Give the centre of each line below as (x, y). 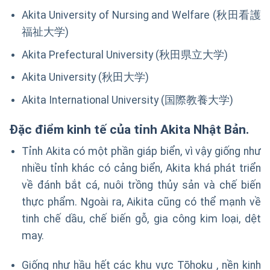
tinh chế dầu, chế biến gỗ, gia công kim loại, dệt (141, 219)
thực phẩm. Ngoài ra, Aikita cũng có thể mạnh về (141, 202)
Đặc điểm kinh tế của (71, 129)
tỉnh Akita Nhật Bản (190, 129)
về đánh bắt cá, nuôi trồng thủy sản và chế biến (141, 185)
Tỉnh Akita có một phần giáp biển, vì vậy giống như (141, 152)
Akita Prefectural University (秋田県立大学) (124, 55)
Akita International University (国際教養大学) (127, 100)
